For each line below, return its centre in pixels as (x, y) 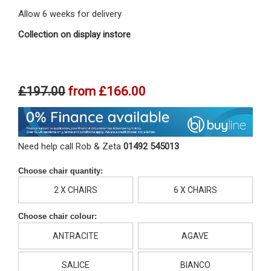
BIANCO (195, 265)
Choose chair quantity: (60, 171)
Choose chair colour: (57, 217)
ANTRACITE (76, 236)
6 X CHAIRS (195, 190)
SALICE (76, 265)
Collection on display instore (74, 35)
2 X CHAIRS (76, 190)
